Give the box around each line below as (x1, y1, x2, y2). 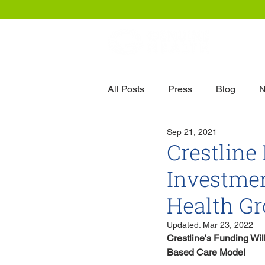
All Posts (108, 83, 144, 95)
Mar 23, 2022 (203, 220, 253, 230)
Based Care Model (167, 247, 245, 258)
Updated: (167, 220, 203, 230)
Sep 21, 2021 (167, 127, 217, 137)
